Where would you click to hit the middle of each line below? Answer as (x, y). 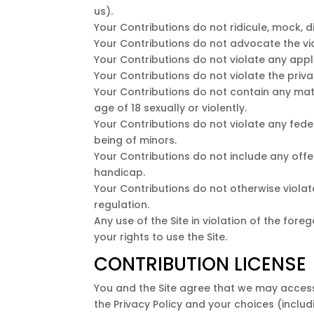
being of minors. (136, 140)
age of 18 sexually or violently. (171, 108)
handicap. (120, 172)
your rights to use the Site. (161, 237)
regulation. (122, 204)
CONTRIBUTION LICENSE (200, 264)
